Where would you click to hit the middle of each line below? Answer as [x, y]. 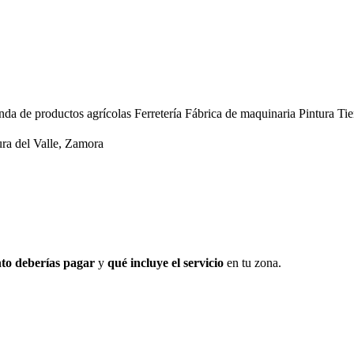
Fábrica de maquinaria [242, 114]
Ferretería [160, 114]
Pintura [318, 114]
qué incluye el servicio [166, 263]
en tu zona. [252, 263]
